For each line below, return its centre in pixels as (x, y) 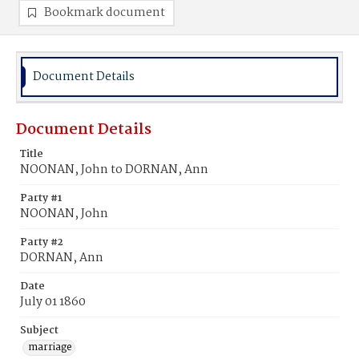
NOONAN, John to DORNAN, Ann (114, 170)
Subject (39, 331)
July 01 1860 (53, 302)
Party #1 (41, 198)
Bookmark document (105, 13)
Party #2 (42, 242)
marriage (50, 347)
